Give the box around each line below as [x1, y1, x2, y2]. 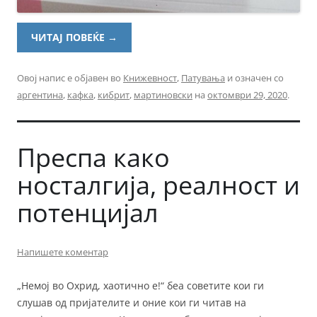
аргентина [17, 88, 63, 101]
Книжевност [123, 71, 177, 84]
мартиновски [134, 88, 192, 101]
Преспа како [17, 139, 170, 175]
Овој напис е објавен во [17, 71, 123, 84]
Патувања [181, 71, 225, 84]
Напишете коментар [17, 245, 108, 258]
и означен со [225, 71, 284, 84]
